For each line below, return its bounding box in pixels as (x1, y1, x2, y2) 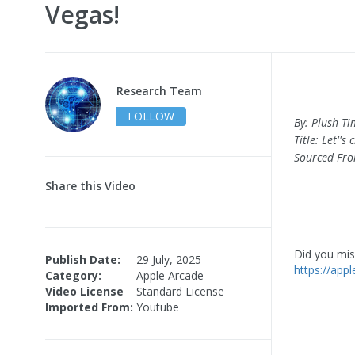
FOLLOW (128, 108, 174, 124)
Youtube (136, 299, 179, 315)
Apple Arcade (136, 267, 204, 283)
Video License (45, 283, 124, 299)
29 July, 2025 (136, 251, 201, 267)
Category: (45, 267, 101, 283)
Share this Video (45, 177, 136, 193)
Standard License (136, 283, 224, 299)
